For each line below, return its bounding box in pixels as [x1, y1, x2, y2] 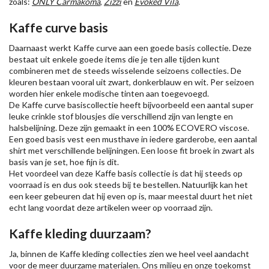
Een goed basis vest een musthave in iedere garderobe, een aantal [9, 134, 257, 144]
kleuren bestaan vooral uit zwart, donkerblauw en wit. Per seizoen [9, 77, 254, 87]
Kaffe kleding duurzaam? [9, 226, 151, 241]
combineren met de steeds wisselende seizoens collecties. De [9, 65, 241, 76]
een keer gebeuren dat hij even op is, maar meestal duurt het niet [9, 191, 253, 201]
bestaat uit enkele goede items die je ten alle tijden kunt [9, 54, 220, 64]
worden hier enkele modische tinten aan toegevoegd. [9, 88, 211, 98]
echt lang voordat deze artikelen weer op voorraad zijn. [9, 202, 213, 213]
